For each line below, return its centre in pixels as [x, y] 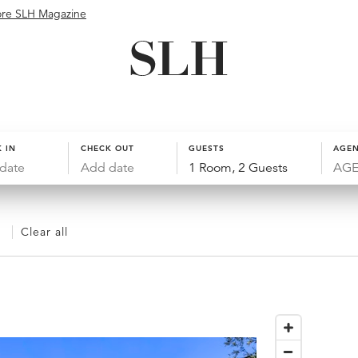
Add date [107, 168]
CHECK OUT [107, 148]
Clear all [44, 232]
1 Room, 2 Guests [238, 168]
